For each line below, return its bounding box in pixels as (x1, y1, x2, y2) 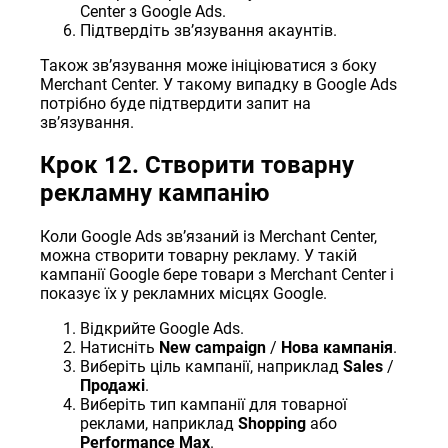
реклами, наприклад (80, 414, 239, 434)
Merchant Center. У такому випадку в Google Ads (40, 74, 398, 94)
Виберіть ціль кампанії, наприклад (80, 357, 344, 377)
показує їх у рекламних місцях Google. (40, 284, 328, 304)
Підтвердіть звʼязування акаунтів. (80, 20, 338, 40)
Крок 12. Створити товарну (40, 151, 355, 180)
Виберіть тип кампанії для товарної (80, 395, 348, 415)
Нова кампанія (281, 338, 394, 358)
